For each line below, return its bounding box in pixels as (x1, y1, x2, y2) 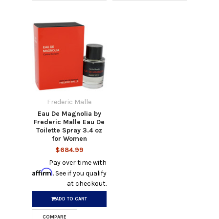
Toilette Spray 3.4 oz (36, 126, 103, 134)
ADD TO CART (56, 196, 88, 202)
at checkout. (67, 179, 107, 188)
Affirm (32, 167, 53, 176)
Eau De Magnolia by (37, 109, 101, 118)
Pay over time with (49, 158, 107, 167)
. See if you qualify (53, 169, 107, 177)
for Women (51, 134, 87, 143)
